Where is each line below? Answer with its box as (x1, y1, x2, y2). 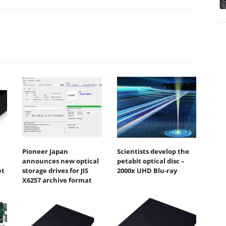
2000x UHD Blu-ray (117, 166, 177, 176)
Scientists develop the (117, 147, 189, 156)
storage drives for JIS (22, 166, 88, 176)
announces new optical (22, 156, 99, 166)
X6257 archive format (22, 176, 92, 185)
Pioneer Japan (22, 147, 68, 156)
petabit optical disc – (117, 156, 185, 166)
